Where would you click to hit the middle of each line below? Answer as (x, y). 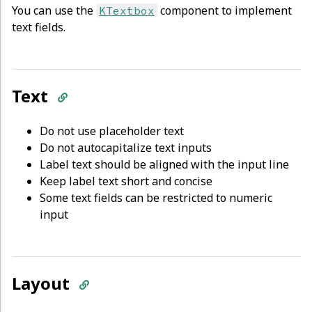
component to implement (225, 10)
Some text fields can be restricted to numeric (156, 197)
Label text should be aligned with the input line (164, 164)
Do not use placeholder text (112, 131)
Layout (43, 283)
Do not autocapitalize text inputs (126, 147)
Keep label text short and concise (126, 181)
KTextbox (127, 10)
